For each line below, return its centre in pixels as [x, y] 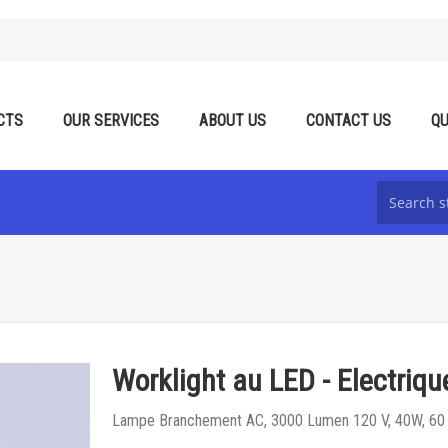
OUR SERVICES [111, 120]
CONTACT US [348, 120]
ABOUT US [232, 120]
